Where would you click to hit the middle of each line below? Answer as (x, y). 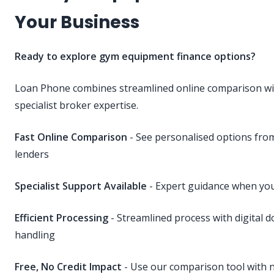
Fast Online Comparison (71, 137)
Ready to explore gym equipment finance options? (135, 57)
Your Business (77, 23)
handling (35, 235)
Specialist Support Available (81, 186)
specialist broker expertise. (76, 106)
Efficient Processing (61, 218)
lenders (32, 154)
